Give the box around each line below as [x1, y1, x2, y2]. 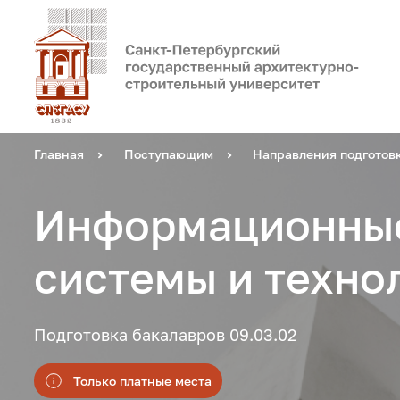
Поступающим [123, 146, 213, 162]
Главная [34, 146, 85, 162]
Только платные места [72, 372, 212, 388]
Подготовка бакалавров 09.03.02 [34, 325, 297, 345]
